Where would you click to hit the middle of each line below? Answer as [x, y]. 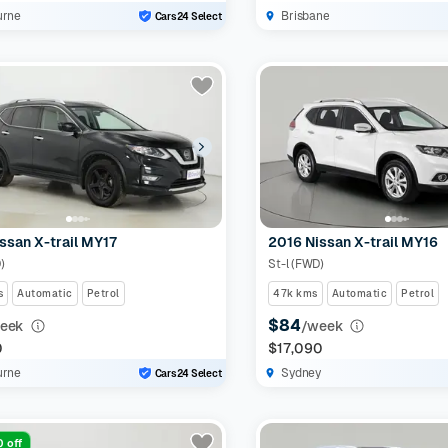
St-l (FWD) [296, 264]
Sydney [301, 373]
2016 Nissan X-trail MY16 [353, 242]
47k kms [295, 293]
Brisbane [305, 16]
